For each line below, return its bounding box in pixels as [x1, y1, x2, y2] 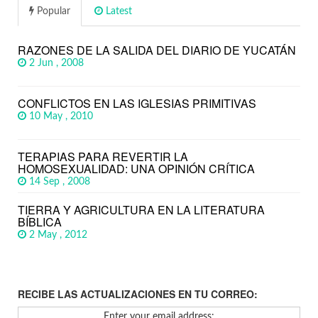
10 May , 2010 [26, 111, 99, 122]
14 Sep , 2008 [26, 177, 96, 187]
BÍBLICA [18, 214, 62, 231]
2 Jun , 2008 [26, 58, 89, 69]
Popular [34, 6, 70, 17]
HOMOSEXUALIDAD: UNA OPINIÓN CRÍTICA [18, 160, 255, 177]
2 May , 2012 [26, 230, 93, 241]
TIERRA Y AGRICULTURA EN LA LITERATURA [18, 202, 265, 219]
